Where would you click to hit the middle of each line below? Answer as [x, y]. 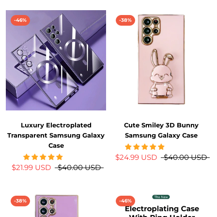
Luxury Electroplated [56, 125]
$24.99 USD [136, 157]
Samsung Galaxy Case [161, 135]
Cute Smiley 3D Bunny [161, 125]
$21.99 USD [31, 167]
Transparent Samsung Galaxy [56, 135]
